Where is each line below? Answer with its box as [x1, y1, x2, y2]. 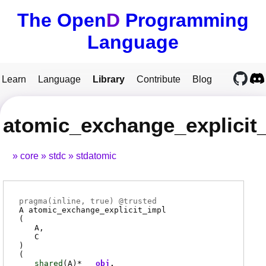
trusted [123, 197, 157, 206]
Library [93, 74, 125, 84]
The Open [17, 9, 106, 31]
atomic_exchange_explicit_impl [28, 205, 166, 215]
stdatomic [76, 151, 116, 161]
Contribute [137, 74, 180, 84]
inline [52, 197, 81, 206]
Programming [120, 9, 249, 31]
